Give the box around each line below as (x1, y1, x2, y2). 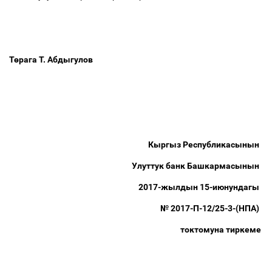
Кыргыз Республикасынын (148, 140, 263, 149)
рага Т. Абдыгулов (19, 55, 95, 64)
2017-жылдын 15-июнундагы (138, 182, 263, 192)
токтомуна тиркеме (180, 225, 263, 234)
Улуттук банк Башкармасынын (132, 161, 263, 171)
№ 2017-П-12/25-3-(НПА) (160, 203, 263, 213)
